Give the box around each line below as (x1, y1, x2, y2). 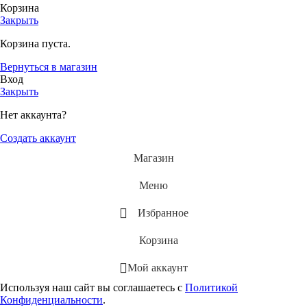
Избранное (137, 206, 188, 219)
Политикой (185, 281, 238, 293)
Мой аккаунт (127, 261, 188, 273)
